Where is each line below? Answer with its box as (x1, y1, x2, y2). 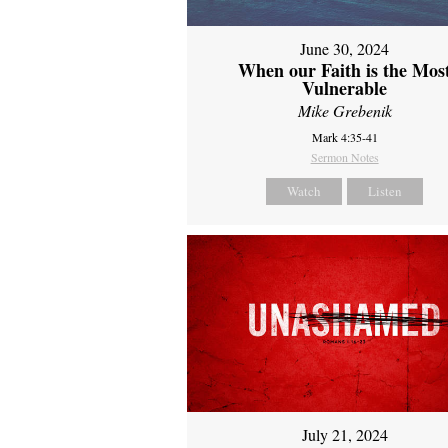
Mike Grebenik (297, 99, 392, 121)
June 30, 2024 (300, 37, 390, 59)
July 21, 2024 (301, 424, 388, 446)
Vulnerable (302, 74, 388, 101)
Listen (368, 181, 403, 200)
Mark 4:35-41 (311, 128, 378, 145)
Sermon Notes (310, 148, 379, 165)
